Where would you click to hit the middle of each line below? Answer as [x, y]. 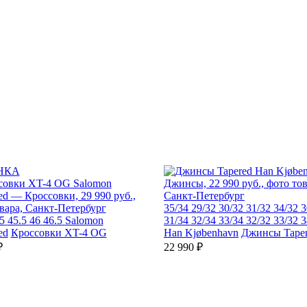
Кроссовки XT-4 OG [59, 233]
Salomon [84, 220]
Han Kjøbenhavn [201, 233]
